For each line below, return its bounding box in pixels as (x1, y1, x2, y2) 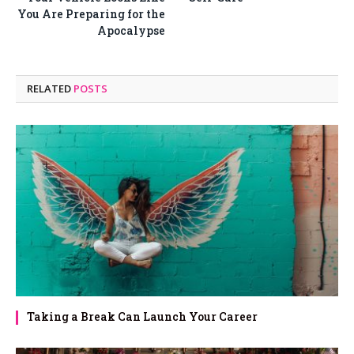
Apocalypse (97, 23, 165, 39)
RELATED (27, 81, 73, 96)
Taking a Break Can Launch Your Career (27, 309, 258, 325)
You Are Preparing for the (17, 6, 165, 22)
